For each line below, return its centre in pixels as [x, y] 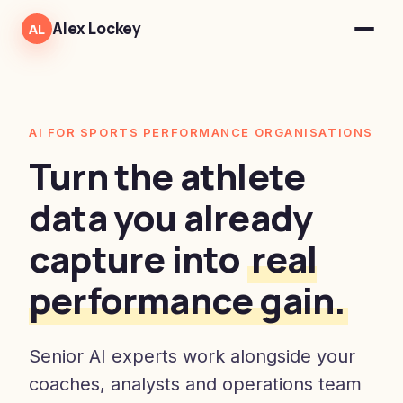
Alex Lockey [97, 28]
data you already [171, 217]
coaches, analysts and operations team [195, 384]
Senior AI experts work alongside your [192, 356]
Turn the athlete [167, 176]
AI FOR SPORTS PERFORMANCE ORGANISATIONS [201, 132]
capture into [138, 259]
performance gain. [187, 300]
